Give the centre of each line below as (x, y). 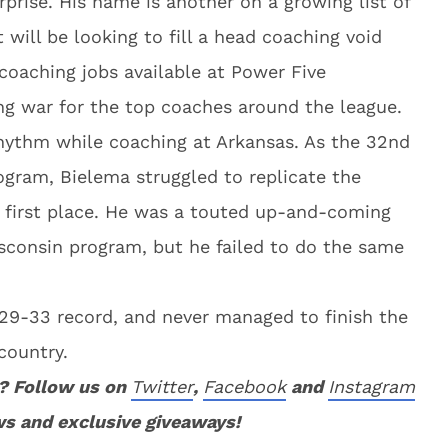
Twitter (162, 386)
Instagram (371, 386)
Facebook (244, 386)
